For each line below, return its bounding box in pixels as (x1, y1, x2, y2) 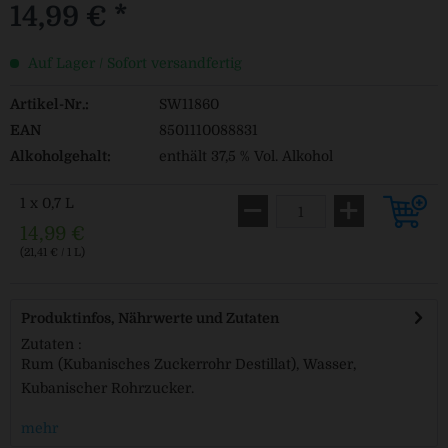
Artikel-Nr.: (10, 96, 89, 112)
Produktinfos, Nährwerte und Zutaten (21, 310, 279, 326)
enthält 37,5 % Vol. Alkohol (158, 148, 333, 164)
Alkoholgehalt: (10, 148, 111, 164)
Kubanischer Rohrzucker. (21, 380, 194, 396)
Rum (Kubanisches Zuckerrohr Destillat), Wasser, (21, 356, 356, 372)
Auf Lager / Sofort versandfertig (24, 55, 242, 71)
